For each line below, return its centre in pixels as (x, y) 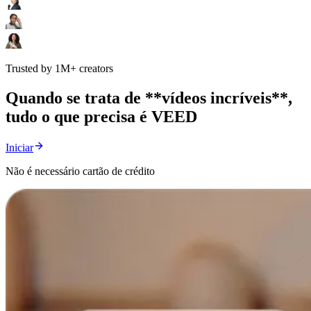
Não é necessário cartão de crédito (80, 171)
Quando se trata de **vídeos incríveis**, (149, 98)
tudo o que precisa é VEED (101, 116)
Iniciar (19, 147)
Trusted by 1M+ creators (59, 68)
